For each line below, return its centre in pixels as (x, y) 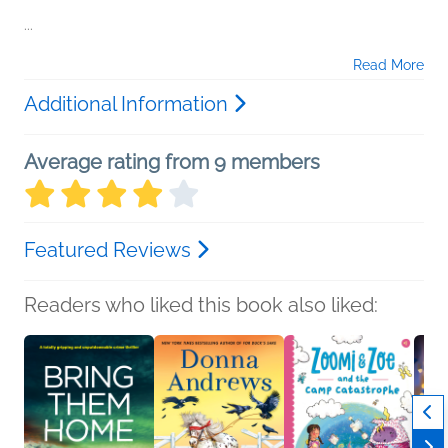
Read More (388, 65)
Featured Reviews (110, 250)
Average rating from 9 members (172, 162)
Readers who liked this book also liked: (201, 305)
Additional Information (128, 104)
